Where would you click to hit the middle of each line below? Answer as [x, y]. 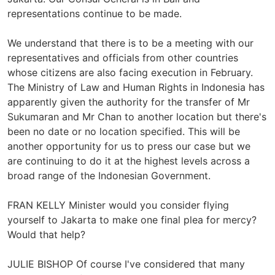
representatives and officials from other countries [123, 57]
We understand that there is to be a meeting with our [130, 43]
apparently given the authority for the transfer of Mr [129, 102]
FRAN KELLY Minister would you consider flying [118, 205]
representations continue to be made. [95, 13]
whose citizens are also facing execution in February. [130, 72]
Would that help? [46, 234]
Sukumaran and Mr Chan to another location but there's [137, 116]
